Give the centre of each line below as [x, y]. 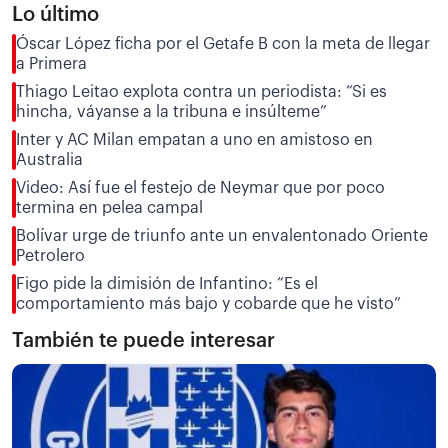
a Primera [51, 63]
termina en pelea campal [109, 207]
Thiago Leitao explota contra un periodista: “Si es [201, 91]
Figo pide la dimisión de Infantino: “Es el [167, 283]
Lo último [55, 14]
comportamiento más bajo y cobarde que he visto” [208, 303]
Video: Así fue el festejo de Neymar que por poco [200, 187]
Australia [49, 159]
